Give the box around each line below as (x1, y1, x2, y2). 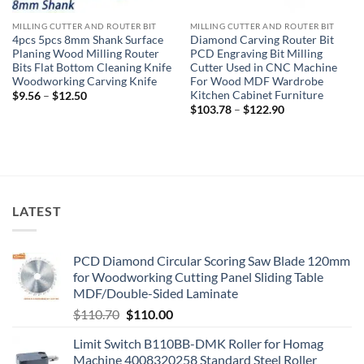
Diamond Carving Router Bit (189, 32, 334, 46)
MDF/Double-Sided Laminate (73, 285, 238, 301)
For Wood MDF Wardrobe (189, 74, 323, 88)
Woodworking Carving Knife (11, 74, 157, 88)
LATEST (12, 202, 62, 219)
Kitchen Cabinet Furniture (189, 88, 323, 102)
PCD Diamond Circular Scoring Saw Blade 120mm (73, 253, 350, 269)
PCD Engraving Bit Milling (189, 46, 323, 60)
